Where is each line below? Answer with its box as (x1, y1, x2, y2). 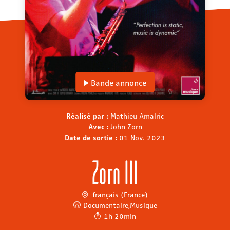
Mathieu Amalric (110, 110, 164, 120)
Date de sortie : (65, 132, 119, 142)
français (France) (90, 189, 148, 199)
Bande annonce (90, 77, 146, 88)
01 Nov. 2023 (119, 132, 165, 142)
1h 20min (104, 210, 136, 220)
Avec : (88, 121, 110, 131)
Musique (129, 200, 157, 209)
